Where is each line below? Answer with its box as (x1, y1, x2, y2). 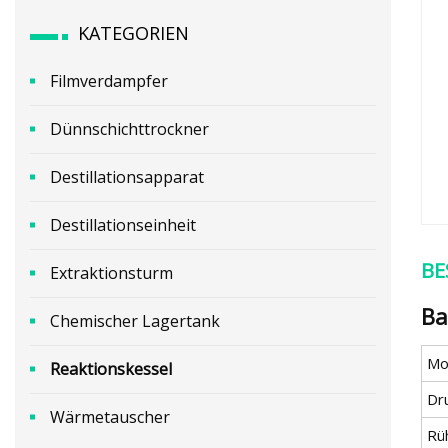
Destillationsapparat (50, 165, 204, 188)
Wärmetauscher (50, 405, 170, 428)
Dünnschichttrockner (50, 117, 209, 140)
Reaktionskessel (50, 357, 172, 380)
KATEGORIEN (78, 20, 189, 45)
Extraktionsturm (50, 261, 173, 284)
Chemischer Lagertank (50, 309, 220, 332)
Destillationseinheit (50, 213, 196, 236)
